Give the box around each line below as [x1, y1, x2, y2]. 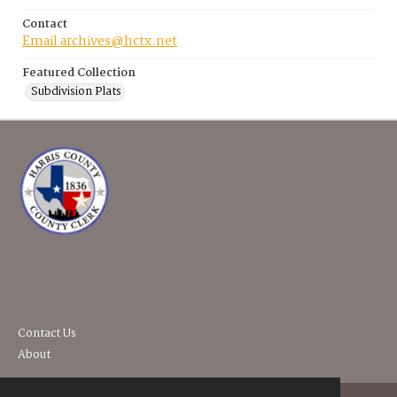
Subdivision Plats [31, 82, 121, 102]
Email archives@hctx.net [22, 31, 177, 53]
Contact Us [18, 324, 76, 344]
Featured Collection [22, 64, 136, 83]
